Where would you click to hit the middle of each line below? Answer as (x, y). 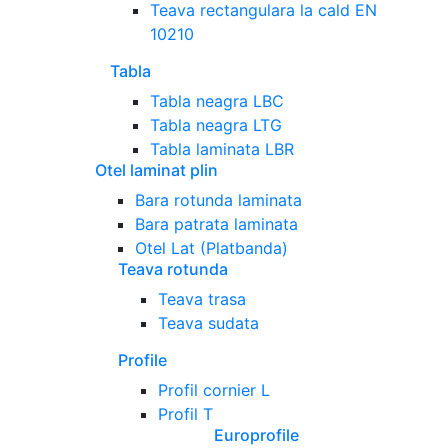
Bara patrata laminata (216, 224)
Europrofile (256, 435)
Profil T (185, 414)
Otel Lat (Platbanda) (211, 248)
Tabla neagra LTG (216, 125)
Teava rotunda (173, 269)
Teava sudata (208, 323)
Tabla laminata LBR (222, 149)
